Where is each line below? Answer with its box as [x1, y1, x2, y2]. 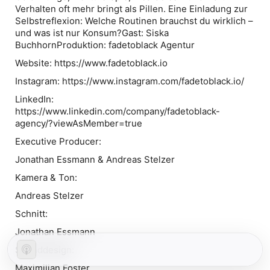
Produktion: [57, 39, 108, 51]
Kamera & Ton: [15, 172, 77, 183]
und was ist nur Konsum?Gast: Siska [15, 27, 169, 39]
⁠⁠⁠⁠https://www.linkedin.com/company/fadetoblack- [15, 105, 220, 117]
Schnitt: [15, 208, 48, 219]
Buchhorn [15, 39, 57, 51]
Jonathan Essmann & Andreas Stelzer [15, 154, 175, 165]
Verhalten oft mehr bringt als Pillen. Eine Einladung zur [15, 3, 248, 14]
